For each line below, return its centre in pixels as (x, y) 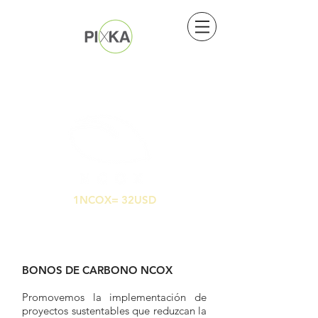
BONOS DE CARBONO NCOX (97, 270)
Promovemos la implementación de (114, 297)
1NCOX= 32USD (115, 200)
